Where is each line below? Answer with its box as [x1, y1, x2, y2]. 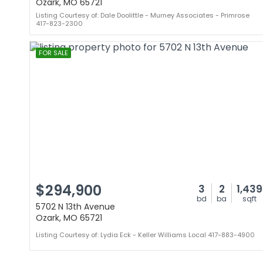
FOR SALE [39, 48, 68, 58]
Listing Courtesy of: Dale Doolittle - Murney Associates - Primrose [36, 11, 249, 20]
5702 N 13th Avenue [36, 201, 115, 213]
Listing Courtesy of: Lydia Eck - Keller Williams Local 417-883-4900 [36, 230, 255, 240]
